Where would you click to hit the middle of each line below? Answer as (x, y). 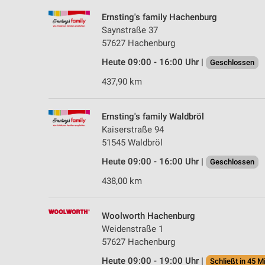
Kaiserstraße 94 (133, 129)
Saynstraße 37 (130, 30)
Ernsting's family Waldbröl (153, 116)
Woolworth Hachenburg (148, 216)
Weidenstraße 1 (132, 229)
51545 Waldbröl (132, 142)
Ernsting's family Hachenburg (159, 17)
